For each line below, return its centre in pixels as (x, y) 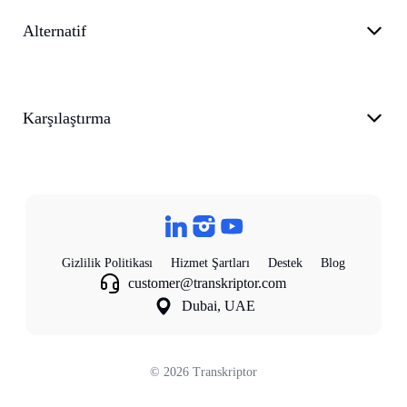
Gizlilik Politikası (107, 263)
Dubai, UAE (218, 305)
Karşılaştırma (67, 119)
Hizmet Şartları (210, 263)
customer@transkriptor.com (207, 283)
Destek (285, 263)
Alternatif (55, 31)
